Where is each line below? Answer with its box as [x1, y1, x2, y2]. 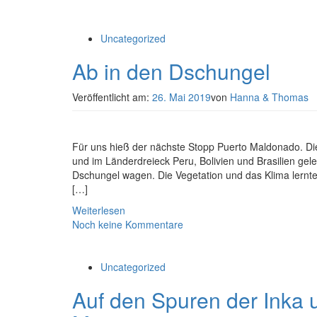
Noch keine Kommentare [72, 217, 183, 231]
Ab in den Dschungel [72, 56, 270, 86]
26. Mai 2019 [152, 90, 211, 104]
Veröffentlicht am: [72, 90, 152, 104]
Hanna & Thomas [230, 90, 309, 104]
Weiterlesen [72, 203, 125, 217]
